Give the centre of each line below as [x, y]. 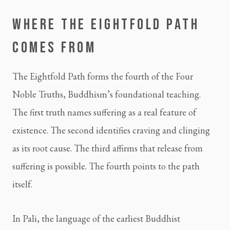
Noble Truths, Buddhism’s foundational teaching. [107, 94]
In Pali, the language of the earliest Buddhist [96, 218]
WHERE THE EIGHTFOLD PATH [106, 24]
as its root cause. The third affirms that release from [108, 148]
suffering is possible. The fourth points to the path [106, 166]
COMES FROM [54, 47]
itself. [22, 184]
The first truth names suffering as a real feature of [104, 112]
